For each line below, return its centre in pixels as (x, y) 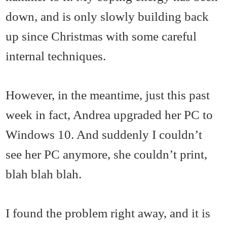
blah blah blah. (44, 174)
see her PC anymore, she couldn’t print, (107, 154)
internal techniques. (56, 55)
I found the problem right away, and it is (108, 213)
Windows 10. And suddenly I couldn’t (104, 134)
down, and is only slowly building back (107, 16)
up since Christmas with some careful (101, 36)
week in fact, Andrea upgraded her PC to (109, 114)
